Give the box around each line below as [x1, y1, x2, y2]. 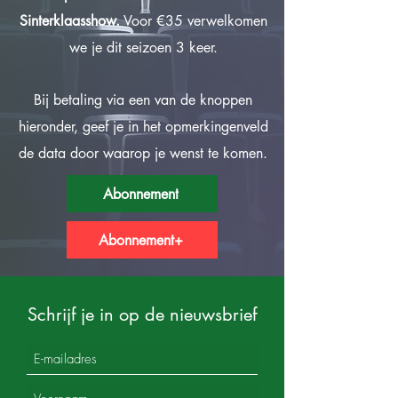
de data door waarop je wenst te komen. [19, 144, 267, 163]
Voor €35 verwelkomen [119, 12, 267, 30]
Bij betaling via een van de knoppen [34, 91, 252, 109]
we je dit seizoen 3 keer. [68, 38, 218, 57]
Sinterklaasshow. [19, 12, 120, 30]
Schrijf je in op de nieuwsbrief [28, 303, 257, 326]
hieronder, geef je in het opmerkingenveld [18, 117, 268, 136]
